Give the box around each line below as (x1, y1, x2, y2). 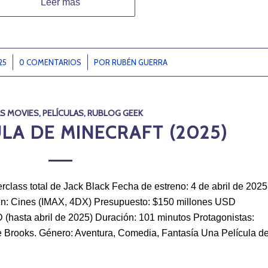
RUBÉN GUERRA (111, 57, 167, 67)
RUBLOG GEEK (87, 107, 144, 118)
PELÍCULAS (42, 107, 84, 118)
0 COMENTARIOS (19, 57, 81, 67)
